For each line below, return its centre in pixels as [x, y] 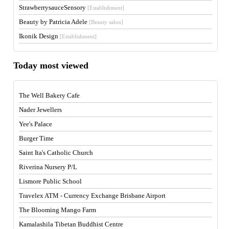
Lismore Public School [51, 181]
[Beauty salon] [106, 22]
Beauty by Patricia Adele [54, 21]
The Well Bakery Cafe [50, 95]
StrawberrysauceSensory [53, 7]
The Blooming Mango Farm [58, 210]
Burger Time [37, 138]
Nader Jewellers [41, 109]
